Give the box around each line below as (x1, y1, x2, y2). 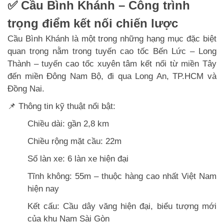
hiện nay (27, 183, 59, 193)
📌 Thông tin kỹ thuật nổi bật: (7, 101, 115, 111)
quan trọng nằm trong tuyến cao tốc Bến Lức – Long (7, 46, 216, 56)
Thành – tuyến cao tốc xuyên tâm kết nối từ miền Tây (7, 58, 216, 68)
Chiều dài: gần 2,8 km (27, 118, 109, 128)
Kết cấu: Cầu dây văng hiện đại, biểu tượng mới (27, 201, 216, 211)
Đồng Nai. (7, 83, 44, 93)
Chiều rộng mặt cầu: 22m (27, 136, 121, 146)
